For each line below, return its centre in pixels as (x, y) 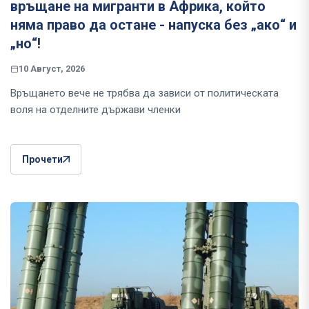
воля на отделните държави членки (96, 109)
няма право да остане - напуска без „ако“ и (153, 24)
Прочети (42, 159)
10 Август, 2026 (52, 68)
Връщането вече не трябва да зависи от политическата (144, 93)
